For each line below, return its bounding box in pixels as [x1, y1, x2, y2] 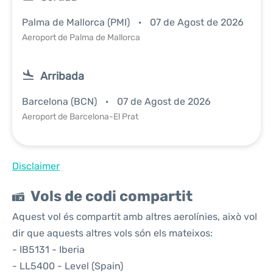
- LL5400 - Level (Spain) [12, 260, 123, 272]
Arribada [40, 69, 84, 83]
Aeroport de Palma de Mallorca [22, 32, 140, 43]
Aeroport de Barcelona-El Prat [22, 112, 138, 122]
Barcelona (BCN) [22, 96, 99, 107]
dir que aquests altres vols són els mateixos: [12, 227, 213, 239]
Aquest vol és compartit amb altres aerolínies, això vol [12, 211, 257, 222]
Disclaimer [12, 160, 60, 172]
